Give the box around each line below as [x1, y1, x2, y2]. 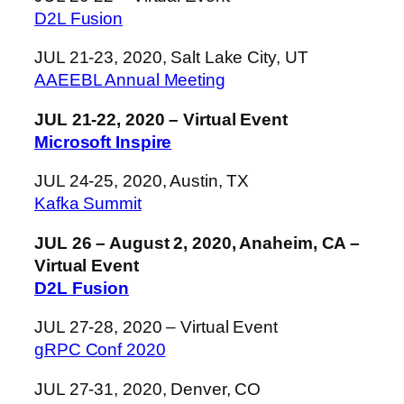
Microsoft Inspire [34, 132, 172, 151]
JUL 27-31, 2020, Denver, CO [34, 379, 262, 399]
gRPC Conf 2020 [34, 340, 166, 360]
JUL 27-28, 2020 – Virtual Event [34, 317, 278, 337]
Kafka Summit [34, 194, 142, 214]
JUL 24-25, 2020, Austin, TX [34, 171, 250, 191]
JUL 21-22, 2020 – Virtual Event [34, 109, 288, 129]
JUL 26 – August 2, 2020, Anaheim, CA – [34, 233, 361, 252]
